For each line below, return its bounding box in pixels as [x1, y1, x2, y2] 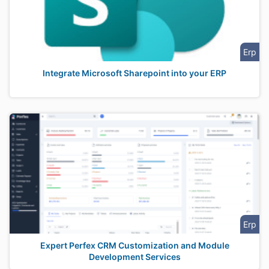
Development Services [88, 252, 181, 262]
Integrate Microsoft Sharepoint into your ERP [43, 68, 226, 78]
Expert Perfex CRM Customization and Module [40, 240, 229, 250]
